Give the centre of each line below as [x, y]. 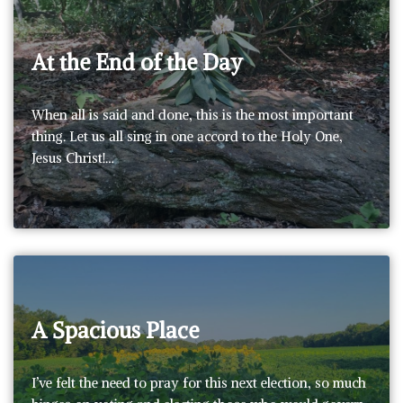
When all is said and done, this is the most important [193, 114]
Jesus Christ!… [75, 157]
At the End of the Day [137, 62]
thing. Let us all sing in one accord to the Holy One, [187, 136]
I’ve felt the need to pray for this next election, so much [199, 382]
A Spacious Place [115, 330]
